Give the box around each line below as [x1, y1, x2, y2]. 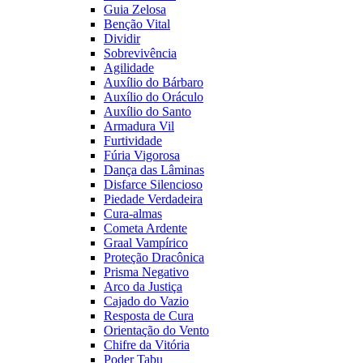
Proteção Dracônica [104, 250, 204, 265]
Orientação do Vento [104, 323, 209, 338]
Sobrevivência [104, 46, 177, 61]
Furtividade [104, 134, 162, 148]
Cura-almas [104, 207, 162, 221]
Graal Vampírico [104, 236, 188, 250]
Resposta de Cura [104, 309, 194, 323]
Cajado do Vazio [104, 294, 189, 309]
